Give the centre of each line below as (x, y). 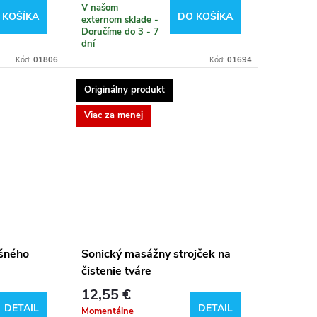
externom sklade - (120, 19)
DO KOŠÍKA (205, 17)
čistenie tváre (116, 271)
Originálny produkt (124, 90)
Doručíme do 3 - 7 (120, 31)
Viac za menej (113, 116)
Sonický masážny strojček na (156, 254)
